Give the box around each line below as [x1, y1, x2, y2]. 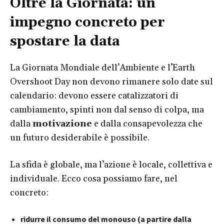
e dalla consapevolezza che [92, 118, 202, 130]
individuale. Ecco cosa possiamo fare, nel [10, 173, 177, 185]
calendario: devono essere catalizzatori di [10, 90, 178, 102]
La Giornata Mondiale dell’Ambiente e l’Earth [10, 62, 195, 74]
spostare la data [10, 33, 120, 50]
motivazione [32, 118, 92, 130]
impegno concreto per [10, 14, 165, 31]
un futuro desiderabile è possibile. [10, 132, 149, 144]
